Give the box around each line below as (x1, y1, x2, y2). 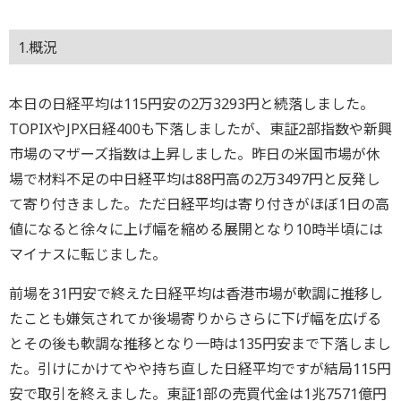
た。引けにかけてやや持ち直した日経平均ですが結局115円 (9, 359, 391, 380)
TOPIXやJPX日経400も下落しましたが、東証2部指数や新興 (9, 119, 392, 140)
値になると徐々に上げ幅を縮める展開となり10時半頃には (9, 219, 383, 240)
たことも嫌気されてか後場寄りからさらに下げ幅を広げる (9, 309, 381, 329)
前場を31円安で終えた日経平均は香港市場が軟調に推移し (9, 284, 383, 304)
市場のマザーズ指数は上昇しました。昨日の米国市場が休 (9, 144, 380, 165)
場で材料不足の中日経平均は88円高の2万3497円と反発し (9, 169, 380, 190)
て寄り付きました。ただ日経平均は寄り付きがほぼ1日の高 (9, 194, 389, 215)
